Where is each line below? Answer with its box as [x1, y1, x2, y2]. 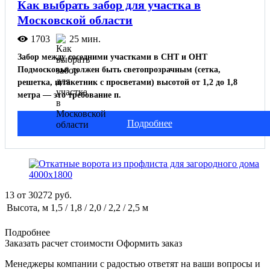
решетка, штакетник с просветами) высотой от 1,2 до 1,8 [17, 77, 237, 87]
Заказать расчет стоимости [5, 237, 114, 248]
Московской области [17, 13, 133, 27]
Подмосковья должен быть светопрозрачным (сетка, [17, 64, 221, 74]
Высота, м [7, 202, 48, 213]
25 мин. [69, 33, 101, 44]
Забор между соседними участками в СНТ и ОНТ [17, 52, 207, 61]
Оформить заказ [116, 237, 182, 248]
